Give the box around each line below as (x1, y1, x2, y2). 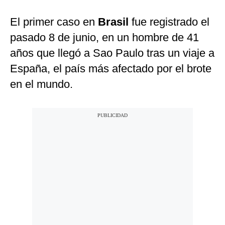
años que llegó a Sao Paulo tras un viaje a (10, 47, 214, 60)
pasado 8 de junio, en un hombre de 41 (10, 31, 199, 44)
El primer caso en (10, 16, 95, 29)
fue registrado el (129, 16, 209, 29)
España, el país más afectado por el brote (10, 62, 211, 75)
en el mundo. (10, 78, 73, 91)
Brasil (95, 16, 129, 29)
